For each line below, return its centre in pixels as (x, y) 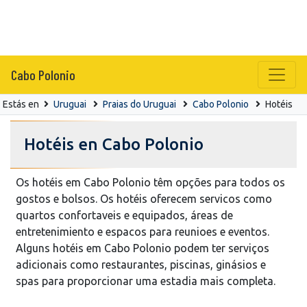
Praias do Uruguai (139, 104)
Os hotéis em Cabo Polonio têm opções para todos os (150, 182)
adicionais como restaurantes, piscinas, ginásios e (141, 264)
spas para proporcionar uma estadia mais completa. (146, 281)
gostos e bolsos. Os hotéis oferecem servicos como (144, 198)
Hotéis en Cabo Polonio (114, 144)
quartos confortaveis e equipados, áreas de (124, 215)
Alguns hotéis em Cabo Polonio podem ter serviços (143, 248)
